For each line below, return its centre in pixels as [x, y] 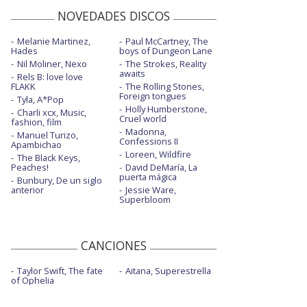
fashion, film [36, 122]
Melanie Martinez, [54, 41]
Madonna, [146, 131]
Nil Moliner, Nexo [52, 63]
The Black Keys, [49, 157]
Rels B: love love [50, 76]
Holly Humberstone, [166, 109]
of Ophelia [33, 280]
